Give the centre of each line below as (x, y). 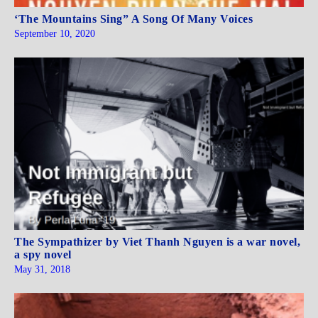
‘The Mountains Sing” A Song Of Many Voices (133, 18)
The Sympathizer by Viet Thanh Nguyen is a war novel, (157, 242)
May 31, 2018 (42, 270)
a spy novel (43, 255)
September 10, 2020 (55, 33)
